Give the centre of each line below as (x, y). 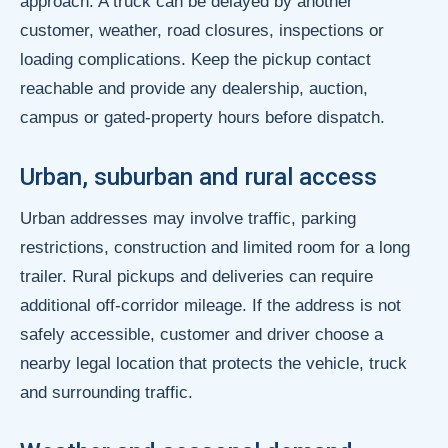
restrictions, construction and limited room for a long (215, 247)
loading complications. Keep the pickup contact (195, 59)
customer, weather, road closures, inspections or (202, 30)
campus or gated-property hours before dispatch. (202, 117)
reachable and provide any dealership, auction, (194, 88)
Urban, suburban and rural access (198, 176)
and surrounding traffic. (106, 392)
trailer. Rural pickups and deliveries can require (196, 276)
